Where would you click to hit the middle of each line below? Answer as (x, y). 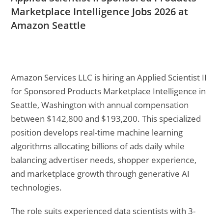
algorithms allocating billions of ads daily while (98, 146)
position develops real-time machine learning (97, 132)
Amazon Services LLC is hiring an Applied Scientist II (109, 77)
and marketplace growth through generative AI (100, 174)
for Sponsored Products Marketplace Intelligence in (109, 91)
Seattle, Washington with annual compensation (100, 105)
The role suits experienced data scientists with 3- (103, 211)
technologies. (37, 187)
